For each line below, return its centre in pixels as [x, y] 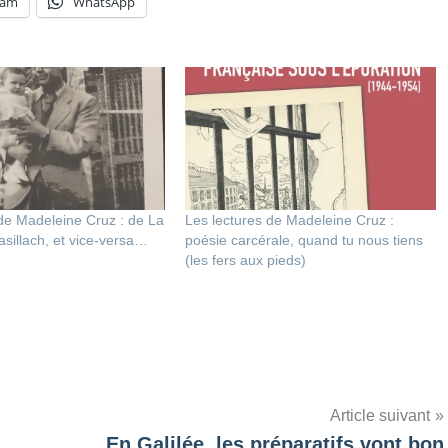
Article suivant [380, 415]
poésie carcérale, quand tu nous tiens [304, 239]
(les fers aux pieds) [246, 259]
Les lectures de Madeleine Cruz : [290, 219]
